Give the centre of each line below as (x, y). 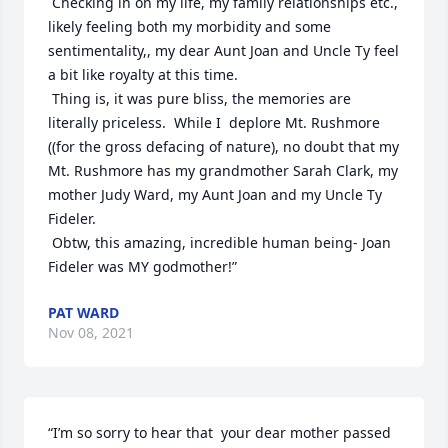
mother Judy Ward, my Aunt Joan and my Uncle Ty (215, 194)
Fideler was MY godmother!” (142, 266)
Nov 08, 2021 (91, 332)
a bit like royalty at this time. (143, 74)
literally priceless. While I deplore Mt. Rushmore (214, 122)
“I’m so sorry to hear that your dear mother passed (219, 432)
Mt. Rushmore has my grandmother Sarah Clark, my (223, 170)
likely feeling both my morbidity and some (189, 26)
